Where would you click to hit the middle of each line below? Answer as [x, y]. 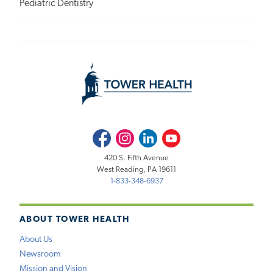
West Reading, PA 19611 [136, 170]
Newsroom [40, 255]
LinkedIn [153, 135]
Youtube [176, 135]
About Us [36, 240]
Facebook [108, 135]
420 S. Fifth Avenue [136, 158]
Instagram [131, 135]
